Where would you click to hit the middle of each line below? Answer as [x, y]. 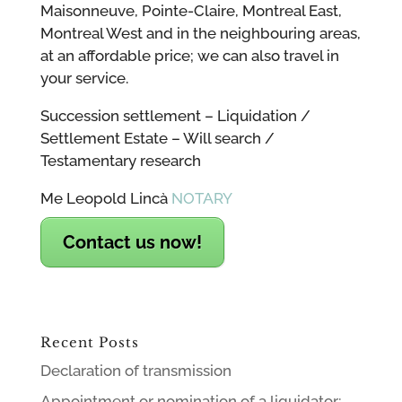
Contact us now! [132, 243]
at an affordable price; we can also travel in [189, 56]
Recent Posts [89, 343]
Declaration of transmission [135, 371]
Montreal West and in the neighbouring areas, [200, 34]
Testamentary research [120, 161]
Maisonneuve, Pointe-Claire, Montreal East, [191, 11]
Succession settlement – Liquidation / [175, 116]
